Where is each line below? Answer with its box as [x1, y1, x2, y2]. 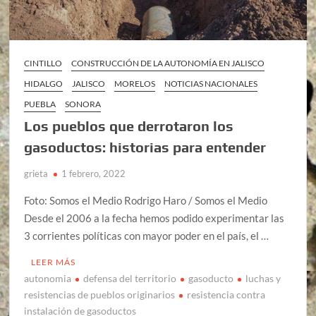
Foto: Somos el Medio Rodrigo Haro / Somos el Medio [24, 193, 268, 207]
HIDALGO [24, 78, 63, 89]
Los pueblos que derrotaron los [24, 117, 234, 134]
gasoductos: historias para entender [24, 138, 267, 155]
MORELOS [114, 78, 156, 89]
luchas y [245, 272, 281, 284]
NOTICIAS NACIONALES [164, 78, 258, 89]
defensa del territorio [83, 272, 177, 284]
